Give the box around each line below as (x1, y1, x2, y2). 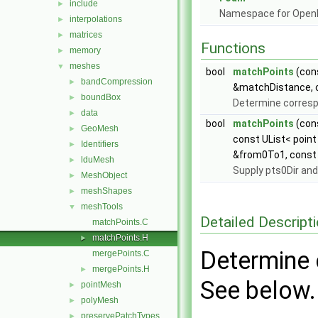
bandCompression (81, 77, 153, 87)
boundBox (81, 92, 121, 102)
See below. (200, 276, 316, 305)
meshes (70, 61, 100, 71)
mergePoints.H (92, 264, 150, 274)
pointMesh (81, 280, 121, 290)
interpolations (70, 14, 122, 24)
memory (70, 45, 101, 55)
